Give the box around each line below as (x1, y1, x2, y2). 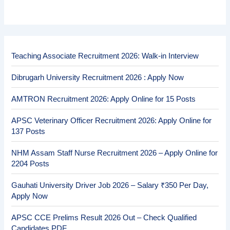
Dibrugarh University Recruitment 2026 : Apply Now (11, 73, 184, 82)
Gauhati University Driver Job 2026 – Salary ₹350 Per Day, (11, 181, 209, 189)
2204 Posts (11, 159, 50, 168)
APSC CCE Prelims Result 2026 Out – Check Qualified (11, 213, 197, 222)
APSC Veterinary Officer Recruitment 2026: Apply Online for (11, 116, 212, 125)
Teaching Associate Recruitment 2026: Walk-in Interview (11, 51, 199, 60)
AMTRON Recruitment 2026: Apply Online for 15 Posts (11, 94, 196, 103)
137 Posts (11, 127, 46, 136)
